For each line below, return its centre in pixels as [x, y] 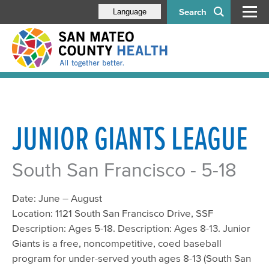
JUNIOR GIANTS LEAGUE [133, 138]
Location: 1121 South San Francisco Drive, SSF [113, 213]
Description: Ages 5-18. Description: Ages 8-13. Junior [131, 228]
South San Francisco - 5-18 [124, 170]
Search [193, 12]
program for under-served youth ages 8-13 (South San [131, 258]
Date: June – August [58, 198]
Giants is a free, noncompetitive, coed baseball [117, 243]
